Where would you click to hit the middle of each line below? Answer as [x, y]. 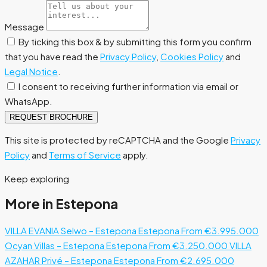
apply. [135, 154]
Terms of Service [85, 154]
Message [24, 26]
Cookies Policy [192, 56]
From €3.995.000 [220, 231]
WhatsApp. [29, 101]
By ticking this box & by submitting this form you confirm [135, 41]
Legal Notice [31, 71]
